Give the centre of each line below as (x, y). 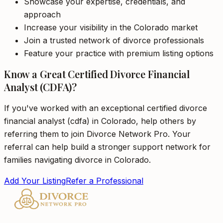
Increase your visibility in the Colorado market (111, 27)
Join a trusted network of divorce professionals (114, 40)
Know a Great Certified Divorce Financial (97, 74)
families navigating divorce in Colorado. (77, 160)
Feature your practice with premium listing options (119, 53)
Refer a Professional (105, 181)
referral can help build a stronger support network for (107, 147)
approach (42, 14)
